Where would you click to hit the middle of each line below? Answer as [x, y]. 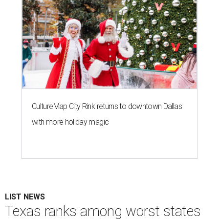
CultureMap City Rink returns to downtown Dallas [107, 106]
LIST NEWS [25, 197]
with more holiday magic [70, 122]
